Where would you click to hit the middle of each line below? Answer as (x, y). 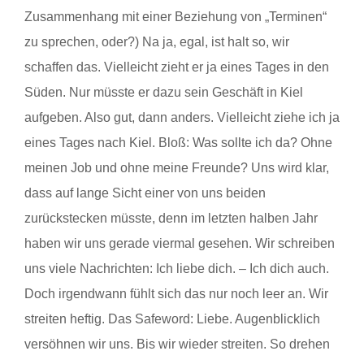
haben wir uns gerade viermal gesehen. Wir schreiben (180, 243)
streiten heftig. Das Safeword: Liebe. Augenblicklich (172, 318)
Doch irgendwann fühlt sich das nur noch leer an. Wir (176, 293)
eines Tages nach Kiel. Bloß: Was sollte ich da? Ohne (178, 142)
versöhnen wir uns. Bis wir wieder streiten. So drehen (177, 344)
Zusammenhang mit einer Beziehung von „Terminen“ (175, 16)
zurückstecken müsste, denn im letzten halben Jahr (171, 218)
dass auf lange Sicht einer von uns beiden (145, 193)
